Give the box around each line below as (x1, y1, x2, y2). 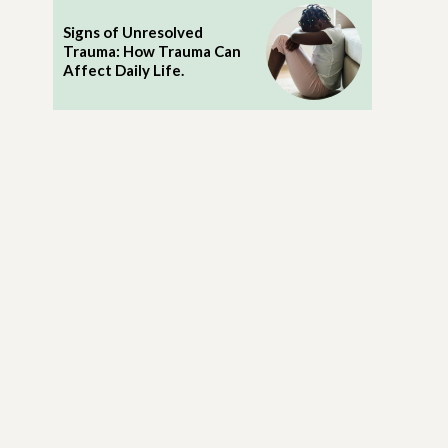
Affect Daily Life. (62, 61, 184, 80)
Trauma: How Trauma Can (62, 42, 241, 61)
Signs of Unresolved (62, 23, 203, 42)
